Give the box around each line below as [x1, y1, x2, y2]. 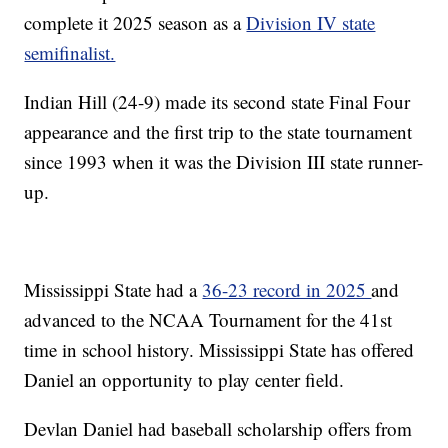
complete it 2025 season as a [24, 10, 247, 36]
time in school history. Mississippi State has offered [24, 337, 415, 363]
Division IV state [246, 10, 376, 36]
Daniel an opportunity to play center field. [24, 367, 345, 393]
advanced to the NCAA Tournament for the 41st [24, 307, 393, 333]
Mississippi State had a [24, 277, 203, 303]
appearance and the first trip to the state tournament [24, 119, 413, 145]
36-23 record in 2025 [202, 277, 372, 303]
